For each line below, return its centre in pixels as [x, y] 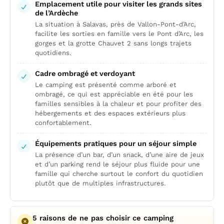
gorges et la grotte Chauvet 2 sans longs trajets [113, 43]
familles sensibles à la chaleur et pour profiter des [118, 104]
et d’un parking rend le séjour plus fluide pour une [117, 164]
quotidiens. [53, 53]
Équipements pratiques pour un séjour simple [116, 143]
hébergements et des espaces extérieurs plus [110, 113]
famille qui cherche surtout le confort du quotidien [119, 174]
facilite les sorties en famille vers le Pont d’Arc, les [119, 34]
